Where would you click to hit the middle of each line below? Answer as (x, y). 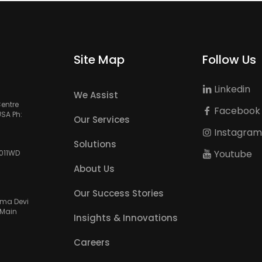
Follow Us (230, 60)
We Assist (96, 95)
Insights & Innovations (125, 218)
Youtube (232, 154)
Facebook (236, 111)
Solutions (95, 144)
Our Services (101, 120)
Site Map (99, 60)
